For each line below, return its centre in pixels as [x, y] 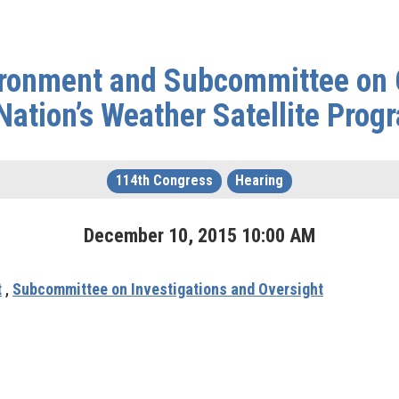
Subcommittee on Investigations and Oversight [168, 289]
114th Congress [164, 180]
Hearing [260, 180]
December [124, 236]
